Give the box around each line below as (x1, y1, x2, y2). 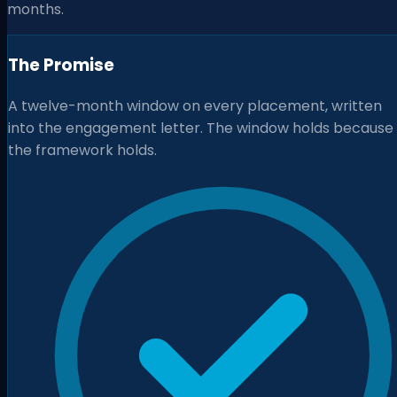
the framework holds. (8, 139, 157, 160)
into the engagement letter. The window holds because (8, 117, 393, 138)
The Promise (8, 52, 114, 77)
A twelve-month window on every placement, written (8, 95, 382, 116)
